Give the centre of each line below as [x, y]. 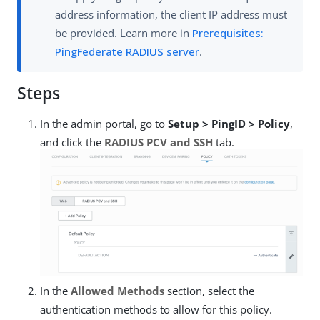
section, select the [209, 290]
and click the [72, 142]
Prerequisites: [228, 33]
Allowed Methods [117, 290]
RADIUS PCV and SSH [159, 142]
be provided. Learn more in [124, 33]
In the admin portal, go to [104, 124]
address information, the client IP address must [171, 15]
